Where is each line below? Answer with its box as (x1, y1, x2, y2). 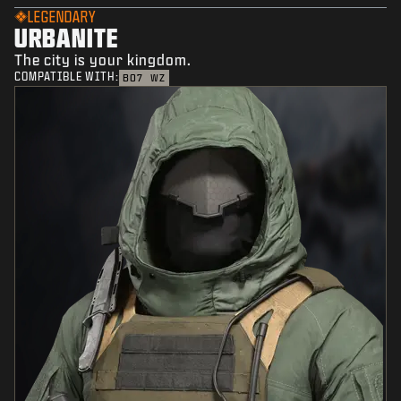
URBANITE (14, 23, 118, 52)
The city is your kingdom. (14, 52, 192, 68)
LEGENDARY (28, 9, 96, 25)
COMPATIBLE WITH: (14, 71, 119, 83)
